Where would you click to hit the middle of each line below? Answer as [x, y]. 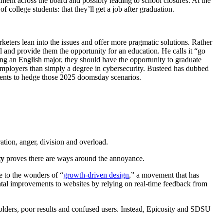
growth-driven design [96, 175]
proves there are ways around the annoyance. [74, 159]
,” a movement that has [164, 175]
